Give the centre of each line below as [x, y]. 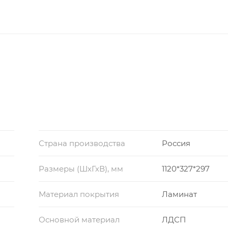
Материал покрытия [79, 194]
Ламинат [180, 194]
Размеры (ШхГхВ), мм [81, 168]
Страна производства [82, 143]
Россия [176, 143]
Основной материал [79, 219]
